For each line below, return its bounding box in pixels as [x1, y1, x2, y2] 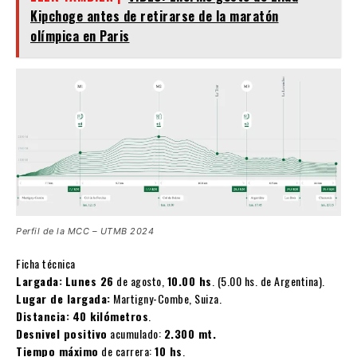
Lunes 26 [65, 273, 114, 290]
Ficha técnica [16, 255, 76, 273]
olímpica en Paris [30, 26, 130, 46]
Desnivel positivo [16, 325, 108, 343]
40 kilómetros [72, 308, 148, 325]
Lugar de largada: [16, 290, 111, 308]
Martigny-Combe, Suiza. [110, 290, 222, 308]
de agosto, [113, 273, 167, 290]
